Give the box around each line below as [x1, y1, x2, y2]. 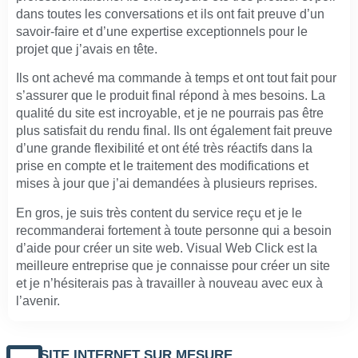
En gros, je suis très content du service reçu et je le [16, 205, 302, 220]
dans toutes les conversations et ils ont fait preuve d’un [16, 7, 324, 22]
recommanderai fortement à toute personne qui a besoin [16, 223, 332, 237]
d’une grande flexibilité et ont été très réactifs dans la [16, 141, 312, 156]
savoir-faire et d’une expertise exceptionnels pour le [16, 25, 308, 39]
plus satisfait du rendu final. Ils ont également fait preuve [16, 124, 332, 138]
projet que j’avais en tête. [16, 42, 157, 57]
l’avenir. [16, 293, 60, 308]
